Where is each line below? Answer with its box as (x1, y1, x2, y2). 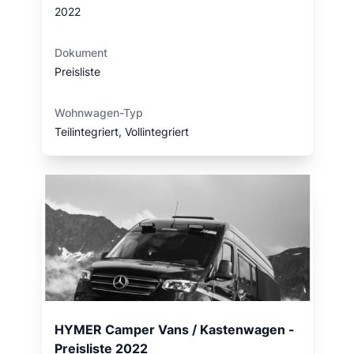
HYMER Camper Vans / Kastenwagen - (54, 322, 295, 337)
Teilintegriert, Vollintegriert (54, 125, 189, 138)
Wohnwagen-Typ (54, 106, 143, 119)
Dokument (54, 46, 107, 59)
